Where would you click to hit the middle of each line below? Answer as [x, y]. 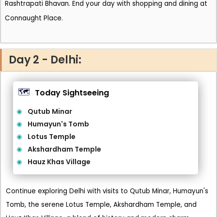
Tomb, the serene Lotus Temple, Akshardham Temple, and [101, 205]
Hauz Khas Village [59, 162]
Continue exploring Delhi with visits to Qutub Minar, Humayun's [107, 191]
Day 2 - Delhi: [45, 60]
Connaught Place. [34, 18]
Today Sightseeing [72, 93]
